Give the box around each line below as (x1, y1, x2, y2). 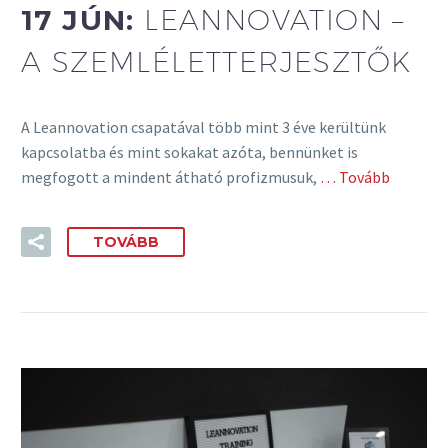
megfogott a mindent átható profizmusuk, (21, 166, 317, 187)
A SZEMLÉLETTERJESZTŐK (21, 45, 412, 79)
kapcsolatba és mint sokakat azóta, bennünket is (21, 141, 358, 162)
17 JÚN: (21, 3, 145, 38)
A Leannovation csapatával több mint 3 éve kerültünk (21, 116, 386, 137)
